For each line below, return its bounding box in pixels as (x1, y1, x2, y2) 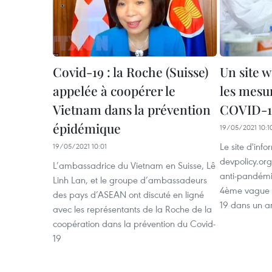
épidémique (53, 120, 121, 137)
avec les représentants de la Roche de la (53, 203, 212, 215)
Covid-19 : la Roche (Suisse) (53, 63, 208, 80)
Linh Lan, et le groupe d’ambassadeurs (53, 174, 207, 186)
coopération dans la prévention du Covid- (53, 217, 216, 229)
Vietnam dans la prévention (53, 101, 211, 118)
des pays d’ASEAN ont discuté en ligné (53, 188, 204, 200)
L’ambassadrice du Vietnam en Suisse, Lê (53, 159, 216, 171)
